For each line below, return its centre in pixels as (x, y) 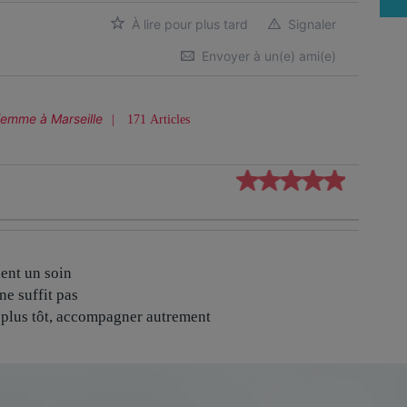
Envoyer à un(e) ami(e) (267, 55)
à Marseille (69, 119)
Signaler (310, 24)
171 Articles (157, 120)
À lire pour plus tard (188, 24)
